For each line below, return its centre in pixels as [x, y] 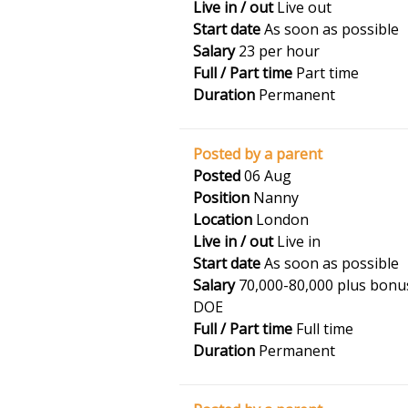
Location [223, 219]
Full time [323, 329]
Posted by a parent [258, 154]
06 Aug [266, 176]
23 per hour [277, 51]
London [280, 219]
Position [221, 198]
